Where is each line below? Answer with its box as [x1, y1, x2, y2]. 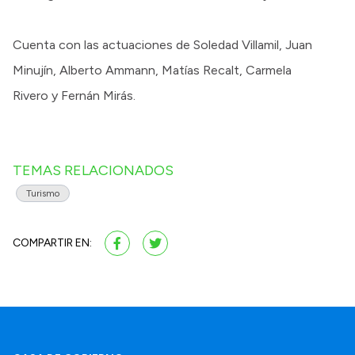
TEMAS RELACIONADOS [13, 162, 174, 180]
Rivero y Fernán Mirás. [13, 88, 136, 104]
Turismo [26, 188, 59, 200]
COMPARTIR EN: [13, 236, 92, 250]
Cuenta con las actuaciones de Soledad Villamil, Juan [13, 37, 312, 53]
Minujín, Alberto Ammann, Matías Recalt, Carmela [13, 63, 292, 78]
